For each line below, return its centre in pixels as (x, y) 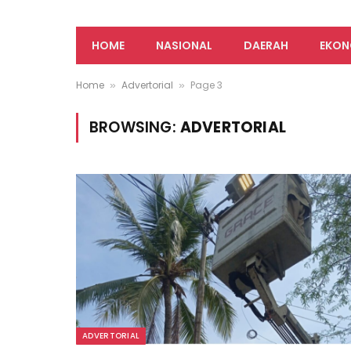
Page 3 (206, 85)
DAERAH (266, 45)
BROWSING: (135, 127)
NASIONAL (184, 45)
